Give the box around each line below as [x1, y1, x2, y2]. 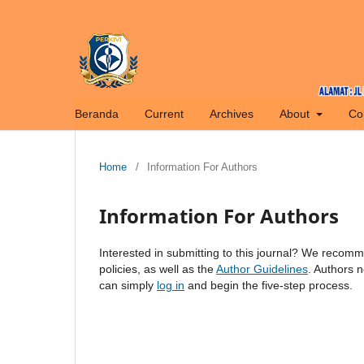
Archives [210, 106, 253, 120]
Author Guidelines [216, 262, 308, 275]
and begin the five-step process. [184, 278, 353, 292]
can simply [99, 278, 157, 292]
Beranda [75, 106, 119, 120]
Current [145, 106, 184, 120]
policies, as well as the [99, 262, 216, 275]
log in [157, 278, 184, 292]
